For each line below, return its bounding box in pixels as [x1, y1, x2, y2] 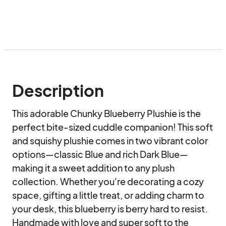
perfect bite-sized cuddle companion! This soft [12, 121, 213, 133]
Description [12, 80, 104, 100]
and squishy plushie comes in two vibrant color [12, 135, 208, 146]
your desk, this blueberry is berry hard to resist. [12, 203, 208, 214]
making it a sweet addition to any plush [12, 162, 175, 174]
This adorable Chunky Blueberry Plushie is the [12, 107, 201, 119]
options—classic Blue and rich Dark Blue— [12, 148, 188, 160]
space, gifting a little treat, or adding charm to [12, 189, 204, 201]
